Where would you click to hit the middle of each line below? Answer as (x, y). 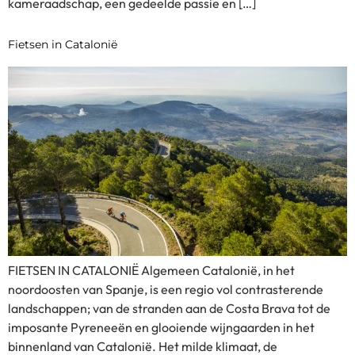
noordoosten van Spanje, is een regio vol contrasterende (166, 289)
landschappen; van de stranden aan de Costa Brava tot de (169, 308)
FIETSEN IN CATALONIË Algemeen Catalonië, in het (151, 270)
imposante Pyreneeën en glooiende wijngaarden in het (161, 327)
